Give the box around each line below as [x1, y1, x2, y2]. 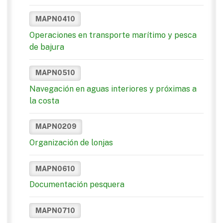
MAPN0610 [35, 164, 75, 173]
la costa [29, 96, 59, 106]
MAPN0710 [35, 206, 75, 215]
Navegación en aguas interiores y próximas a [29, 84, 197, 94]
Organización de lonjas [29, 138, 113, 148]
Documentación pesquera [29, 180, 124, 190]
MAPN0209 [35, 122, 77, 131]
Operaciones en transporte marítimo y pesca [29, 30, 197, 40]
